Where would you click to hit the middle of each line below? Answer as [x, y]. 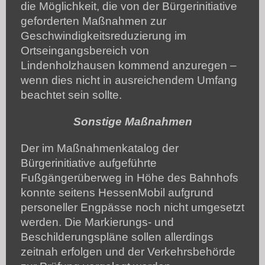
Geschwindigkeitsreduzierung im [104, 35]
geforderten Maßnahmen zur [93, 21]
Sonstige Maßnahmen [132, 121]
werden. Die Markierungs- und [97, 222]
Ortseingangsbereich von [85, 50]
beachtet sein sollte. [71, 95]
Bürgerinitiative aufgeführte [89, 163]
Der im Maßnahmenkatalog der [100, 148]
